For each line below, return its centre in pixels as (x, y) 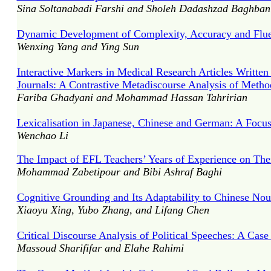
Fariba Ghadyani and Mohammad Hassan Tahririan (132, 97)
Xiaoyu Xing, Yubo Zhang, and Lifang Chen (113, 210)
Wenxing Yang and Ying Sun (78, 47)
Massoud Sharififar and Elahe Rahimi (100, 248)
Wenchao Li (42, 135)
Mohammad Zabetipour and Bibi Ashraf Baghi (119, 172)
